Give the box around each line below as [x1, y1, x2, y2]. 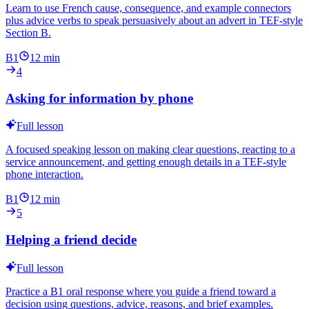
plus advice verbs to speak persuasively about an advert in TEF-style [6, 14, 303, 27]
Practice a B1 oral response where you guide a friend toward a [6, 285, 276, 297]
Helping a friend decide [6, 232, 137, 248]
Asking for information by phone [6, 90, 193, 106]
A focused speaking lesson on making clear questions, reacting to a [6, 143, 295, 156]
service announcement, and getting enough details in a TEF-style [6, 156, 286, 168]
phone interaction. [6, 168, 83, 181]
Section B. [6, 27, 51, 39]
